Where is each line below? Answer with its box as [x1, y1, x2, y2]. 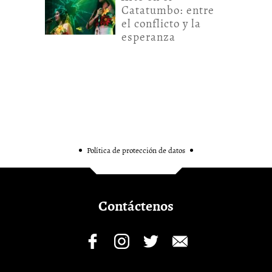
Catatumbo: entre [121, 2, 214, 19]
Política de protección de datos [87, 145, 185, 156]
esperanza [121, 29, 175, 46]
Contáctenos [98, 196, 174, 216]
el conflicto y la [121, 16, 201, 32]
